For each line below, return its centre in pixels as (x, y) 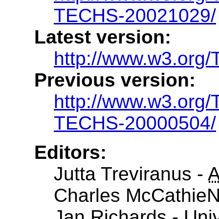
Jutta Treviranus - (131, 174)
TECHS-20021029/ (135, 15)
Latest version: (103, 37)
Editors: (70, 152)
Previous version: (115, 80)
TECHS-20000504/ (135, 123)
